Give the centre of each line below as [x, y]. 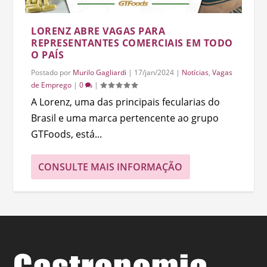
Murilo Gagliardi [100, 72]
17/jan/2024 [154, 72]
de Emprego [52, 85]
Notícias [195, 72]
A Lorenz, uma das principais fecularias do [126, 102]
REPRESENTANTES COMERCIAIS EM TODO [132, 43]
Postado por [52, 72]
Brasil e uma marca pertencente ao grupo [125, 118]
